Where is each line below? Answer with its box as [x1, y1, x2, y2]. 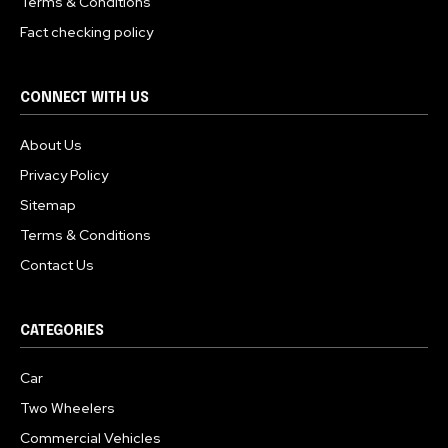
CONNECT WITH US [20, 90, 149, 105]
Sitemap [20, 195, 76, 214]
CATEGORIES [20, 323, 104, 338]
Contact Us [20, 255, 94, 274]
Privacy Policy [20, 165, 108, 184]
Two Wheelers [20, 398, 115, 417]
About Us [20, 135, 82, 154]
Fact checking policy [20, 22, 153, 41]
